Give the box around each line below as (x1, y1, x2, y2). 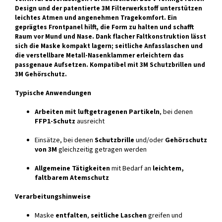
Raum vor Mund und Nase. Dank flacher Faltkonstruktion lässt (15, 32, 206, 42)
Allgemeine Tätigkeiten (35, 164, 110, 174)
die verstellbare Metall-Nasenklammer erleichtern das (15, 51, 184, 60)
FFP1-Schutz (35, 116, 75, 127)
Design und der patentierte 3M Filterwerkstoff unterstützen (15, 3, 202, 13)
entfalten (55, 211, 87, 221)
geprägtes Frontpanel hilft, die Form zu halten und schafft (15, 22, 194, 32)
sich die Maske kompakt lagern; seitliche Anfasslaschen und (15, 41, 203, 51)
